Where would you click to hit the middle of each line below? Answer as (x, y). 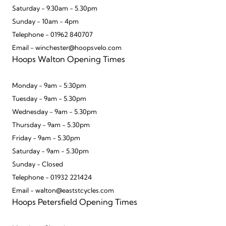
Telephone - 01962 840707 (52, 35)
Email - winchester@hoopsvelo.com (67, 48)
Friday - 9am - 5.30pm (46, 139)
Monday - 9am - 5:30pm (49, 86)
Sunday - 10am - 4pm (45, 22)
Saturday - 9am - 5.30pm (50, 152)
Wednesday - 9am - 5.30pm (54, 112)
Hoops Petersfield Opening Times (75, 203)
